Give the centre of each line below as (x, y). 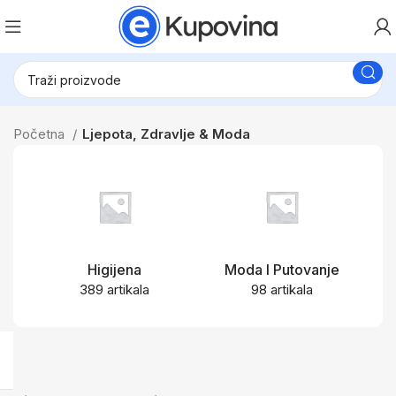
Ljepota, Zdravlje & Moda (166, 134)
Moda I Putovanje (282, 270)
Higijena (114, 270)
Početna (41, 134)
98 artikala (282, 289)
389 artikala (114, 289)
